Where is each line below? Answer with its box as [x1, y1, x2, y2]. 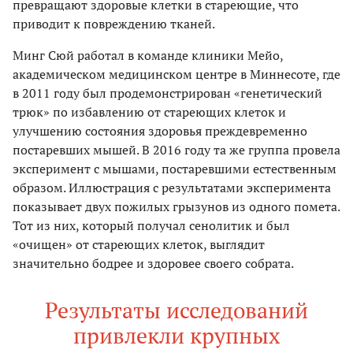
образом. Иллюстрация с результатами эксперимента [13, 179, 331, 197]
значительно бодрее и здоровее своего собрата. [13, 255, 294, 273]
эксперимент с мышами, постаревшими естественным [13, 160, 336, 178]
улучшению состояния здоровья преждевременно [13, 122, 307, 140]
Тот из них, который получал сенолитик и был [13, 217, 290, 235]
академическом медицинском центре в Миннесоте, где [13, 65, 340, 84]
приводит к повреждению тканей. [13, 15, 215, 33]
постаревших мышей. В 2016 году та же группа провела [13, 141, 340, 159]
